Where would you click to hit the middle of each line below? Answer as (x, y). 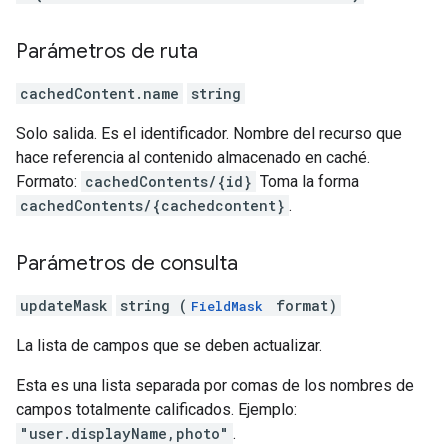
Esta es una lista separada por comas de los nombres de (215, 385)
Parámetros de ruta (107, 51)
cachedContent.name (99, 93)
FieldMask (227, 306)
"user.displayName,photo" (124, 433)
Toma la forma (307, 181)
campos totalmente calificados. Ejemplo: (156, 409)
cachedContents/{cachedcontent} (152, 205)
